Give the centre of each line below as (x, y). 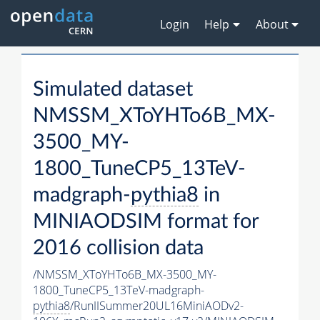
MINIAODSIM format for (146, 222)
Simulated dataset (113, 90)
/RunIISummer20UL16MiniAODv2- (157, 306)
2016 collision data (118, 249)
